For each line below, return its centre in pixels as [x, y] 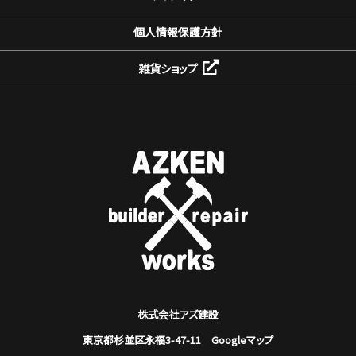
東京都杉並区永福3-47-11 [147, 339]
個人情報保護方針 [178, 31]
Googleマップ [242, 339]
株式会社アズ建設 [178, 314]
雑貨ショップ [168, 68]
